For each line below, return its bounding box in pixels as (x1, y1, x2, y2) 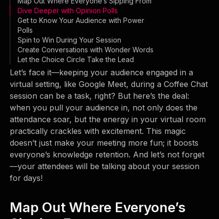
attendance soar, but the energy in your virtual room (10, 114, 206, 124)
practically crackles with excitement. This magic (10, 126, 186, 136)
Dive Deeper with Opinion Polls (18, 6, 118, 15)
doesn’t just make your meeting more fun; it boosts (10, 138, 198, 148)
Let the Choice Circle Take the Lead (18, 55, 134, 64)
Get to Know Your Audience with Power (18, 16, 144, 24)
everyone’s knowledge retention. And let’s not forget (10, 150, 204, 159)
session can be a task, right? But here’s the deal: (10, 91, 189, 101)
